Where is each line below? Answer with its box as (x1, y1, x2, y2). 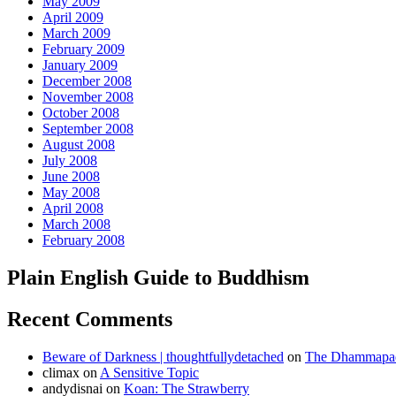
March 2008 (42, 217, 110, 232)
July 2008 (42, 153, 97, 169)
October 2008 (42, 105, 119, 121)
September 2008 (42, 121, 133, 137)
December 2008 (42, 73, 132, 89)
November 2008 (42, 89, 133, 105)
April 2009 (42, 10, 103, 26)
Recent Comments (7, 308, 172, 331)
